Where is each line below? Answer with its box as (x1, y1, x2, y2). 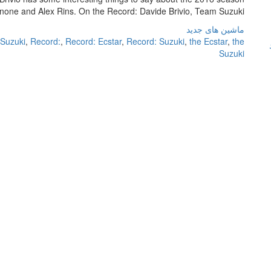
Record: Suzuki (126, 35, 184, 47)
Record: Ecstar (65, 35, 122, 47)
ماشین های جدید (186, 23, 244, 35)
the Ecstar (189, 35, 227, 47)
